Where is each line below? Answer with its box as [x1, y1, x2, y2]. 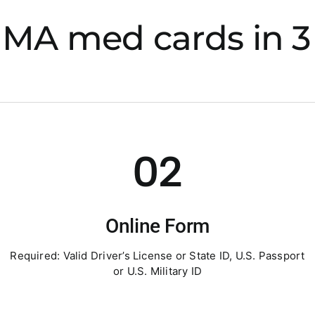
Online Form [105, 214, 210, 238]
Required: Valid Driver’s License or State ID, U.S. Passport [10, 249, 305, 262]
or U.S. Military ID [112, 264, 202, 278]
